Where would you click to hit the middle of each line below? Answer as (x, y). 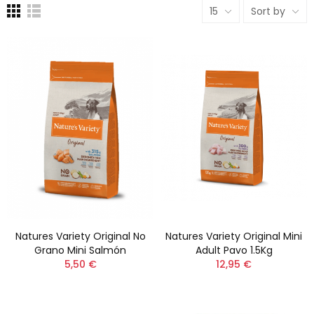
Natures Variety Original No (80, 236)
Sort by (268, 11)
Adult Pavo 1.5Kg (234, 250)
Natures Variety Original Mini (234, 236)
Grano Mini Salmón (80, 250)
